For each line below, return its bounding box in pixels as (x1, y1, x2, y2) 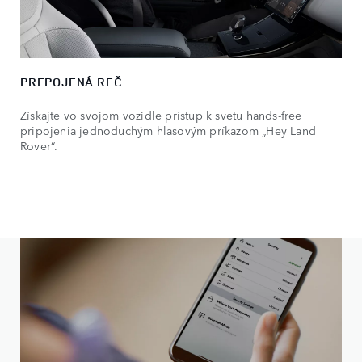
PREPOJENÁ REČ (20, 73, 123, 90)
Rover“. (20, 137, 58, 154)
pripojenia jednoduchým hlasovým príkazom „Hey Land (20, 121, 317, 138)
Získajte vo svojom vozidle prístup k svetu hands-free (20, 106, 302, 123)
